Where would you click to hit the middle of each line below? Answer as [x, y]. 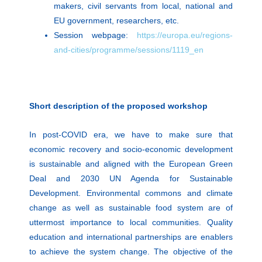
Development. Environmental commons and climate [131, 193]
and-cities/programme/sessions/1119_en [129, 50]
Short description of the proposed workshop [118, 106]
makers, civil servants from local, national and [143, 6]
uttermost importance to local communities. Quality [131, 223]
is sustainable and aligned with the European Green [131, 164]
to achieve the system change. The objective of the [131, 252]
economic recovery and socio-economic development [131, 149]
